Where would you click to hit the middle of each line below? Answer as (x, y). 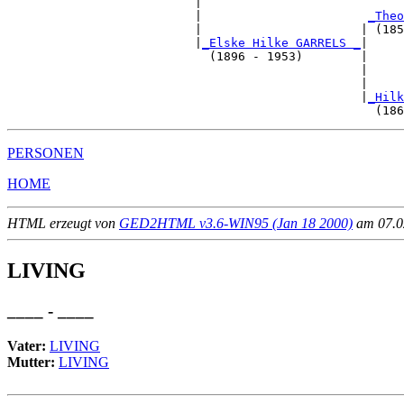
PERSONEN (46, 153)
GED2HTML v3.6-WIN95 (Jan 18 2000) (236, 224)
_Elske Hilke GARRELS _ (281, 43)
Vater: (28, 345)
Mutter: (33, 362)
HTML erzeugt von (63, 224)
